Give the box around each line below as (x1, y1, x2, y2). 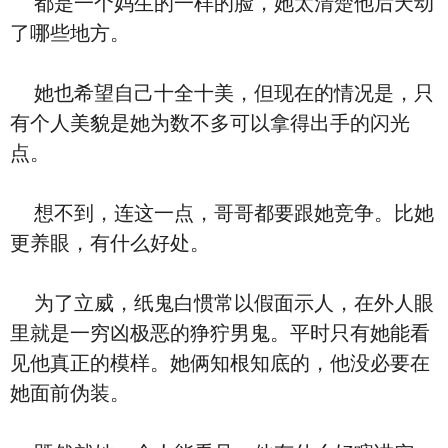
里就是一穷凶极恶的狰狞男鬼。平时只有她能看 (10, 322, 430, 344)
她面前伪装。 (10, 382, 130, 404)
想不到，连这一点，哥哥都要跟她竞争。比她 (10, 202, 434, 224)
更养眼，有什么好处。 (10, 232, 210, 254)
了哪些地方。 (10, 22, 130, 44)
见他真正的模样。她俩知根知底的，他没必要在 (10, 352, 430, 374)
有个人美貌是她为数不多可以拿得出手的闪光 (10, 112, 410, 134)
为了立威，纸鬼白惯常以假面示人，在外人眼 (10, 292, 434, 314)
